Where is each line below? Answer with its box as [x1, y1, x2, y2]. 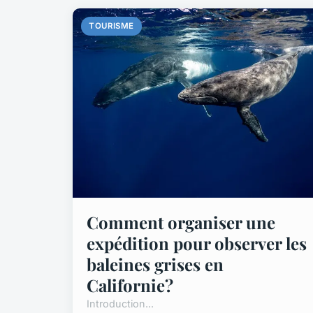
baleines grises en [87, 253, 224, 276]
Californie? [87, 274, 173, 297]
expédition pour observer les [87, 232, 307, 255]
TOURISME [89, 21, 134, 31]
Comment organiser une [87, 211, 275, 234]
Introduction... [87, 298, 154, 310]
